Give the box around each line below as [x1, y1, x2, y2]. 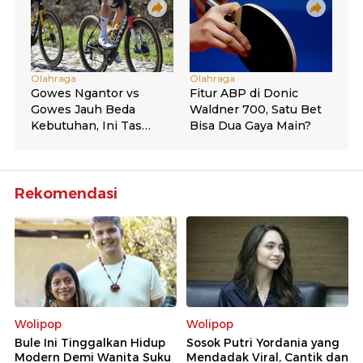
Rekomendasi [15, 184, 117, 203]
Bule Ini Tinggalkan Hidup [15, 335, 165, 351]
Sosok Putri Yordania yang [186, 335, 340, 351]
